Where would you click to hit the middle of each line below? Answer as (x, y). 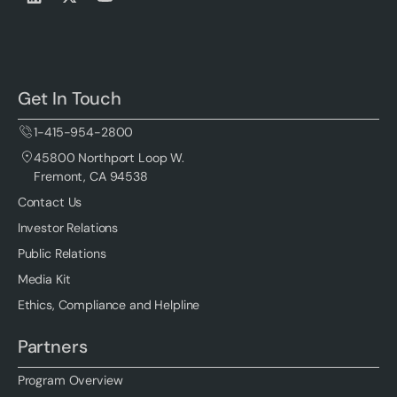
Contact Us (50, 202)
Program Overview (70, 380)
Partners (52, 346)
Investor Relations (68, 227)
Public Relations (62, 253)
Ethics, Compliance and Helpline (109, 304)
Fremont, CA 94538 (91, 176)
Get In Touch (69, 98)
